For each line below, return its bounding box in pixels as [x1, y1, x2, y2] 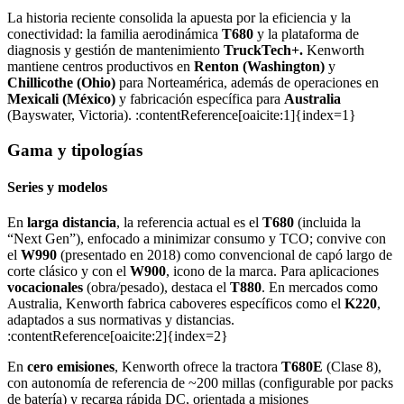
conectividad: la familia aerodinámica [7, 25, 222, 41]
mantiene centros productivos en [7, 58, 194, 74]
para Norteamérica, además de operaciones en [115, 74, 379, 90]
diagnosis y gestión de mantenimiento [7, 41, 224, 58]
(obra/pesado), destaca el [83, 280, 230, 296]
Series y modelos [7, 179, 107, 195]
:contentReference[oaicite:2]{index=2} [7, 328, 228, 344]
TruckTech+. [224, 41, 303, 58]
